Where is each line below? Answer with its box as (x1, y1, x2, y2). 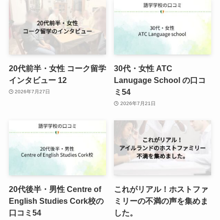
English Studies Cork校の (8, 196, 104, 205)
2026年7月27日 (15, 89, 51, 95)
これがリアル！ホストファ (114, 184, 209, 193)
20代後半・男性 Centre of (8, 184, 101, 193)
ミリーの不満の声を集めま (114, 196, 209, 205)
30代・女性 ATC (114, 63, 173, 73)
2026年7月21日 (120, 101, 156, 107)
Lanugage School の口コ (114, 75, 206, 84)
